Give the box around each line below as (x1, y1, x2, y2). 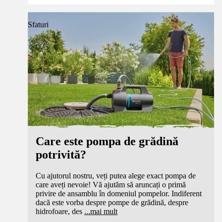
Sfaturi (28, 20, 49, 29)
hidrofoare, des (36, 207, 82, 216)
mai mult (90, 207, 117, 216)
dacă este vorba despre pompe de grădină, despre (36, 198, 188, 207)
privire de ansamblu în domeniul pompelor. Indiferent (36, 189, 202, 198)
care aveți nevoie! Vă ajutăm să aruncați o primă (36, 180, 186, 189)
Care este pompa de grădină (36, 134, 178, 148)
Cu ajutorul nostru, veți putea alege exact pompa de (36, 171, 196, 180)
